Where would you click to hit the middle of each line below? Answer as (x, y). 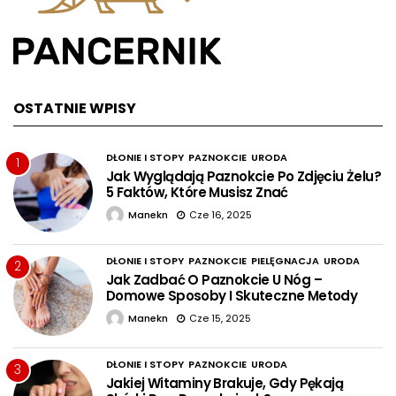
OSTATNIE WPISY (75, 109)
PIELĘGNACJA (285, 261)
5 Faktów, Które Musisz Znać (197, 193)
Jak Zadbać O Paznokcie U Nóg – (214, 280)
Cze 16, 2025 (221, 215)
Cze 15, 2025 (220, 319)
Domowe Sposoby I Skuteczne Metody (232, 296)
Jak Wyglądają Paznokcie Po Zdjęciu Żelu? (244, 177)
